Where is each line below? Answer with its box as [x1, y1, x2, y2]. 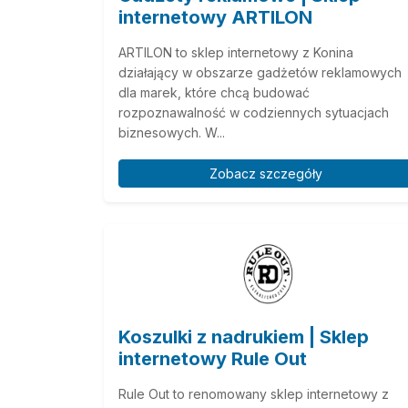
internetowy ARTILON [118, 6, 312, 28]
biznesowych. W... [118, 125, 225, 140]
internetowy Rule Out [118, 348, 307, 370]
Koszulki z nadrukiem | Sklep [118, 326, 369, 348]
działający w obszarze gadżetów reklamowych [118, 65, 402, 80]
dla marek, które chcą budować [118, 85, 310, 100]
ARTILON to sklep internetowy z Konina [118, 45, 353, 60]
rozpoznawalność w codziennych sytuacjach [118, 105, 389, 120]
